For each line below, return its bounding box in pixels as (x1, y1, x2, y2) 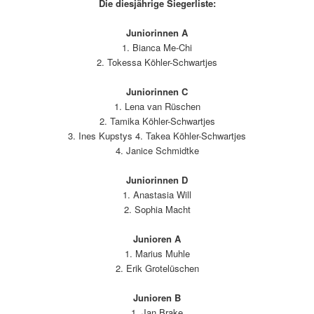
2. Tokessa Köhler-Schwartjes (97, 55, 217, 69)
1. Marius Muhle (124, 247, 190, 261)
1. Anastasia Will (123, 188, 191, 201)
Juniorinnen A (126, 25, 188, 39)
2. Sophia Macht (123, 203, 191, 216)
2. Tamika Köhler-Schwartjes (99, 114, 215, 128)
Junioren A (133, 232, 181, 246)
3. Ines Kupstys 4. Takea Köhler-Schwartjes (68, 128, 246, 142)
